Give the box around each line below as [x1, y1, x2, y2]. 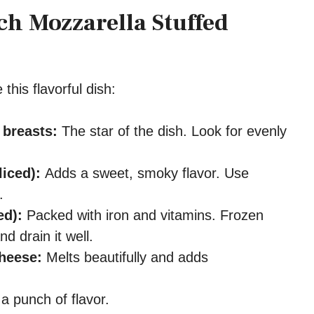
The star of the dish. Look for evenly [57, 123, 287, 139]
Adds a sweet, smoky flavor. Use [41, 165, 249, 181]
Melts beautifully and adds [42, 249, 208, 265]
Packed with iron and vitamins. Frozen [22, 207, 264, 223]
